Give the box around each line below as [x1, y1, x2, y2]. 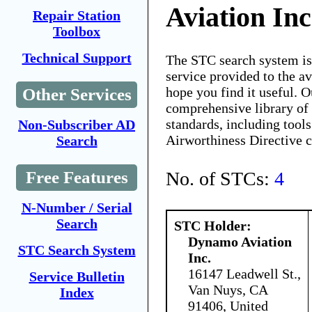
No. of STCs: [166, 167, 274, 189]
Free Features [25, 168, 128, 187]
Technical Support [22, 50, 132, 65]
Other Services [22, 85, 132, 104]
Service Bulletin [29, 269, 125, 284]
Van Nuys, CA [188, 281, 267, 297]
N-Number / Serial [21, 200, 132, 215]
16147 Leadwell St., [188, 265, 301, 281]
